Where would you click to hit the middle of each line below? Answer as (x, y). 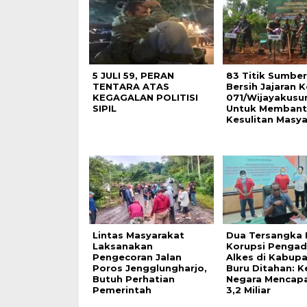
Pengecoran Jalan (137, 257)
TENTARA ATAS (131, 86)
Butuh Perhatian (133, 279)
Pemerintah (122, 290)
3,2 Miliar (248, 290)
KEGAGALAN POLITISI (145, 97)
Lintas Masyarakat (138, 235)
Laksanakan (122, 246)
